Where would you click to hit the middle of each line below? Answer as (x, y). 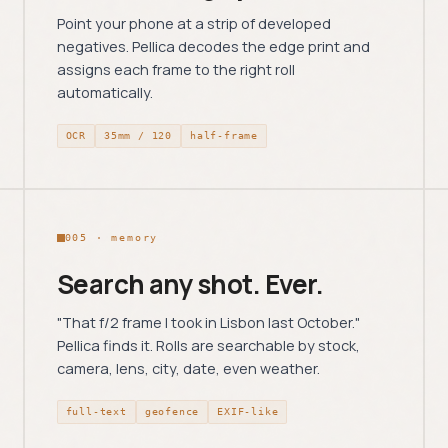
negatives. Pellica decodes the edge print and (213, 46)
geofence (172, 411)
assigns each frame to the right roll (175, 69)
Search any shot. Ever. (190, 284)
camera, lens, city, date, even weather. (188, 368)
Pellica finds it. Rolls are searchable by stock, (208, 345)
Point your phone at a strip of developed (193, 23)
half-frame (224, 135)
